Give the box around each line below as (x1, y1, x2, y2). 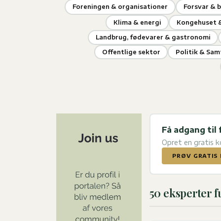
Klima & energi (113, 18, 161, 26)
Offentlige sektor (102, 48, 160, 56)
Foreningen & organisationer (73, 3, 168, 11)
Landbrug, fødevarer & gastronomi (95, 34, 211, 41)
